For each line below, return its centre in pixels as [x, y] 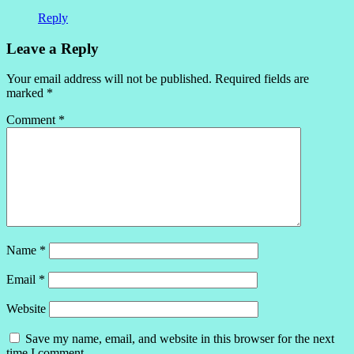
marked [26, 93]
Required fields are [262, 79]
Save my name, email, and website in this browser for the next [180, 339]
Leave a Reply [53, 48]
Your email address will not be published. [109, 79]
